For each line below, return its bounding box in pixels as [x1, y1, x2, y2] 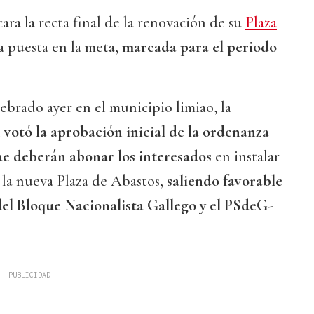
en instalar [212, 147, 280, 166]
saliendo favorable [167, 172, 282, 191]
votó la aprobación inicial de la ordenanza [4, 123, 269, 142]
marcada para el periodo [122, 38, 277, 57]
